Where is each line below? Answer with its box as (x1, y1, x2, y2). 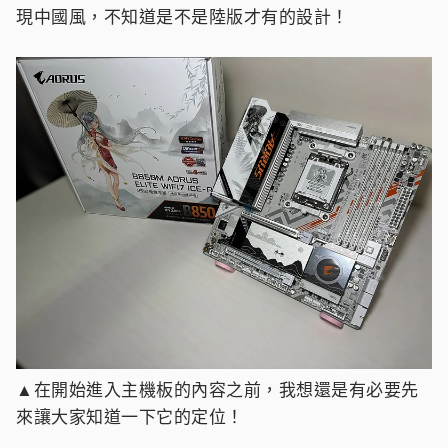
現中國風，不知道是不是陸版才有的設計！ (16, 4, 349, 28)
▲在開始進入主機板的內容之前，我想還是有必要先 (16, 377, 419, 401)
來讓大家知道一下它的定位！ (16, 404, 244, 428)
